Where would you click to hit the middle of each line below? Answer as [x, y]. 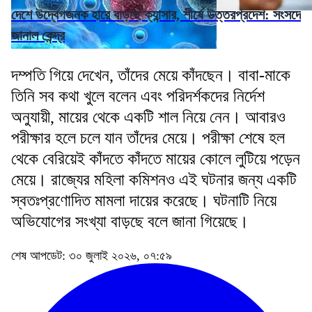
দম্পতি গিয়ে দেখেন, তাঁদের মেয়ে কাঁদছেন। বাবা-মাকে [151, 75]
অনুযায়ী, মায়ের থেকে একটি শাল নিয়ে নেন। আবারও [148, 117]
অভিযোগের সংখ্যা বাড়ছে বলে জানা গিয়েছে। [130, 221]
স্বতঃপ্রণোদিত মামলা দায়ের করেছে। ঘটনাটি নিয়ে [144, 200]
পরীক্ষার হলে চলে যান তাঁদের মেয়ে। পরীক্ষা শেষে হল [148, 138]
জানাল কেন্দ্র [38, 35]
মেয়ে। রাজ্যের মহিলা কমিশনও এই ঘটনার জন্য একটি [154, 179]
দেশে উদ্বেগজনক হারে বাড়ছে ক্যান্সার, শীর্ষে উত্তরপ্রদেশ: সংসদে [156, 14]
